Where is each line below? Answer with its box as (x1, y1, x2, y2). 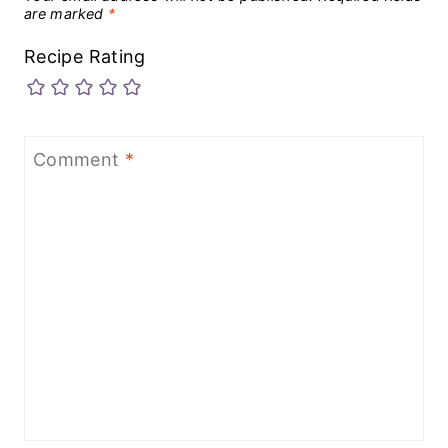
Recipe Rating (24, 45, 146, 67)
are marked (24, 5, 108, 23)
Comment (33, 149, 125, 171)
